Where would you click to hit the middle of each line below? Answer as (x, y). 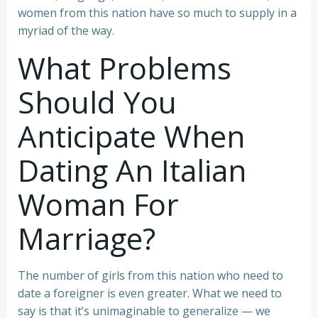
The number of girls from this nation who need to (150, 276)
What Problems (125, 68)
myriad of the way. (66, 31)
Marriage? (87, 238)
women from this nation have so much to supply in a (157, 13)
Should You (97, 102)
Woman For (98, 204)
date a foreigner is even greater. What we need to (150, 294)
